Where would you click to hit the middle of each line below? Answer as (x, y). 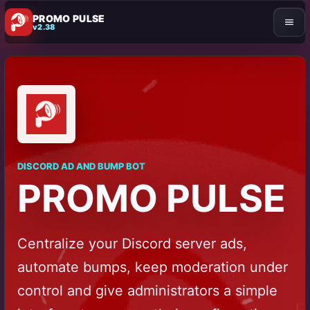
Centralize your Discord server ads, (132, 244)
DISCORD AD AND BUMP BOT (81, 166)
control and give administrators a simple (147, 291)
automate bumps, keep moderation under (153, 267)
